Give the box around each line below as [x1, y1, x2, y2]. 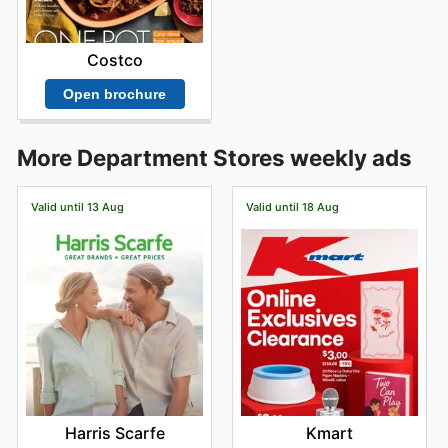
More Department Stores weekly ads [17, 143, 412, 171]
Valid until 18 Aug [245, 199, 339, 214]
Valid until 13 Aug [30, 199, 124, 214]
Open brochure [63, 86, 166, 103]
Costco [86, 49, 143, 70]
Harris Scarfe [64, 422, 165, 443]
